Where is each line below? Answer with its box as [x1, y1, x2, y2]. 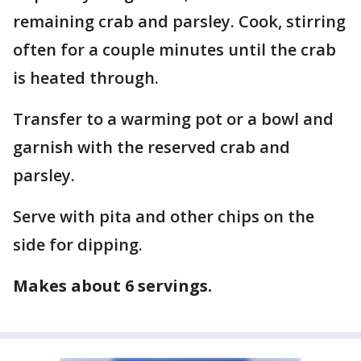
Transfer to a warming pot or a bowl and [13, 107, 334, 130]
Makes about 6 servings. [13, 274, 212, 297]
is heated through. [13, 66, 163, 89]
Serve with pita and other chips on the [13, 205, 314, 227]
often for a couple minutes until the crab [13, 38, 336, 60]
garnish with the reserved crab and [13, 135, 290, 158]
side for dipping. [13, 233, 147, 255]
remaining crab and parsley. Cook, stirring [13, 10, 346, 32]
